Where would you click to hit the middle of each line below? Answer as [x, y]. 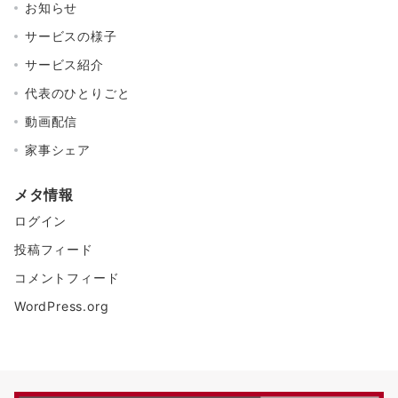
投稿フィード [54, 249]
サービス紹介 [64, 64]
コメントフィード [67, 277]
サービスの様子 [71, 36]
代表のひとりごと [78, 92]
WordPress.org [62, 306]
